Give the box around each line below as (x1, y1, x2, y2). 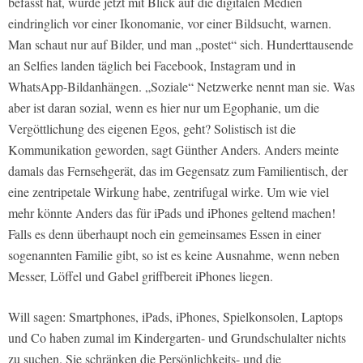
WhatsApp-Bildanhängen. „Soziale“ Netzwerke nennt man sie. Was (8, 78, 355, 96)
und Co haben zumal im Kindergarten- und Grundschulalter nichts (8, 329, 346, 347)
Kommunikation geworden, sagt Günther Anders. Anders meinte (8, 141, 339, 159)
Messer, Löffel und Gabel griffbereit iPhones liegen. (8, 267, 273, 285)
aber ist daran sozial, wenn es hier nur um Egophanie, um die (8, 99, 319, 117)
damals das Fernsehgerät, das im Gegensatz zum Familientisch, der (8, 162, 348, 180)
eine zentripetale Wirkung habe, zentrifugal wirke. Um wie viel (8, 183, 329, 201)
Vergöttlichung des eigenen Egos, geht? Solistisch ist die (8, 120, 296, 138)
